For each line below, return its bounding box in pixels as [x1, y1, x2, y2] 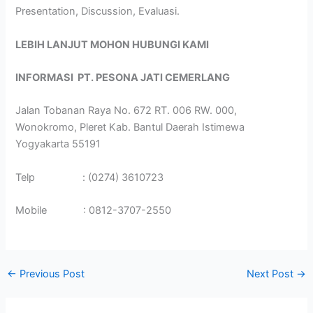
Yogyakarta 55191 [15, 138, 101, 151]
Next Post [247, 268, 297, 281]
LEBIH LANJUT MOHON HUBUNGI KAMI [15, 38, 210, 51]
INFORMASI [15, 71, 78, 85]
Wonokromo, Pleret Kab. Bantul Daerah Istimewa [15, 121, 245, 134]
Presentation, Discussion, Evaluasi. [15, 5, 180, 18]
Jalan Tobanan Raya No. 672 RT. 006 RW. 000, [15, 104, 238, 117]
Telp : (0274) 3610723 [15, 170, 164, 184]
